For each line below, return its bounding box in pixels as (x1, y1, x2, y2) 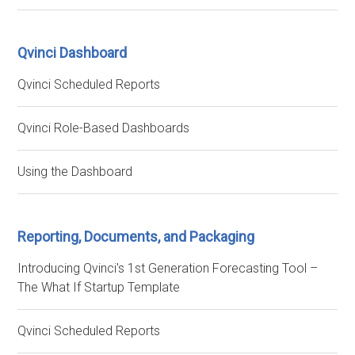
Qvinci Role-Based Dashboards (17, 120, 190, 136)
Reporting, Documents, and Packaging (17, 228, 255, 245)
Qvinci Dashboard (17, 44, 128, 61)
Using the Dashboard (17, 164, 133, 179)
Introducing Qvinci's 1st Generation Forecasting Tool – (17, 261, 319, 276)
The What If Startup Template (17, 280, 181, 295)
